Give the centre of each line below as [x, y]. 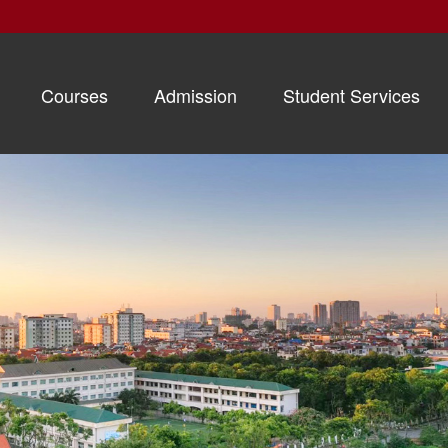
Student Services [351, 95]
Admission [195, 95]
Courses [74, 95]
